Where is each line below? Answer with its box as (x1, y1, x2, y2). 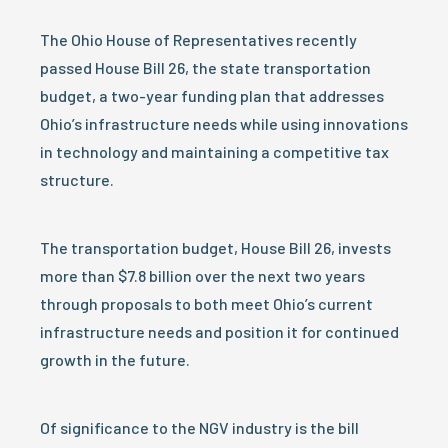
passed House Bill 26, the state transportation (40, 58, 371, 77)
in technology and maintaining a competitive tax (40, 142, 389, 161)
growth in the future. (40, 350, 190, 369)
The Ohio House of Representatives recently (40, 30, 357, 49)
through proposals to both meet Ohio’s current (40, 294, 373, 313)
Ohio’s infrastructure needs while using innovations (40, 114, 408, 133)
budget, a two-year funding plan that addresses (40, 86, 384, 105)
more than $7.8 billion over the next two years (40, 266, 365, 285)
